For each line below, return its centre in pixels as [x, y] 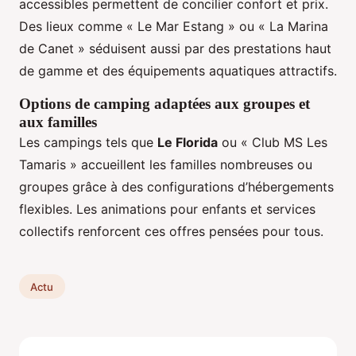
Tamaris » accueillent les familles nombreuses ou [166, 164]
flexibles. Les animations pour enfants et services [167, 209]
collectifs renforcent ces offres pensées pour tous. [171, 231]
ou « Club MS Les [273, 142]
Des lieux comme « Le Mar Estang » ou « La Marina [174, 26]
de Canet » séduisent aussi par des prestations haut [175, 48]
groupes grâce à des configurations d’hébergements [176, 186]
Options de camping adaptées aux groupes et [164, 103]
